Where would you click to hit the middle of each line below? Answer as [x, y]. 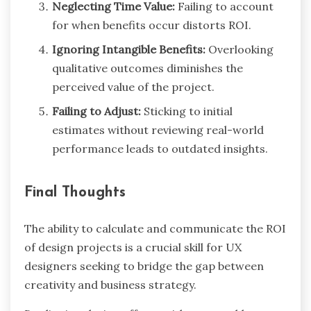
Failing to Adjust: [96, 111]
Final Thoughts [75, 193]
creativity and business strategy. [110, 285]
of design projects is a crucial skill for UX [133, 247]
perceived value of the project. [133, 87]
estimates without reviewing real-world [158, 130]
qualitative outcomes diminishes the [148, 68]
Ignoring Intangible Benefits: [129, 50]
